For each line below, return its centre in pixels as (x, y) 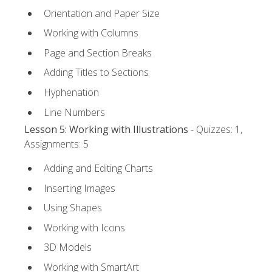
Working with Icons (84, 227)
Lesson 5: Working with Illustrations (106, 129)
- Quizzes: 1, (215, 129)
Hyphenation (71, 93)
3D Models (68, 247)
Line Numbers (74, 112)
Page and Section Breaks (98, 53)
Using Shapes (73, 208)
